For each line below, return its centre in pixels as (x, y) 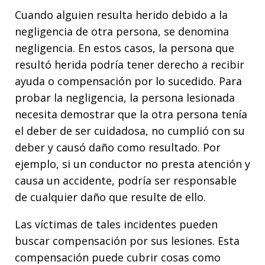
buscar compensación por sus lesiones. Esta (127, 240)
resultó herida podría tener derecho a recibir (130, 64)
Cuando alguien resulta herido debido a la (121, 14)
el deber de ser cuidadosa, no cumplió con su (130, 130)
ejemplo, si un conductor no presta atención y (132, 164)
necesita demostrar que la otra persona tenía (131, 114)
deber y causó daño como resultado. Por (118, 147)
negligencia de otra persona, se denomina (122, 31)
